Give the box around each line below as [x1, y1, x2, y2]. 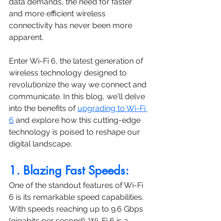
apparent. [9, 33, 45, 42]
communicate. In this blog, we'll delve [9, 92, 147, 102]
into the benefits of [9, 104, 77, 113]
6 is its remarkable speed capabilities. [9, 192, 146, 202]
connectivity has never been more [9, 21, 134, 31]
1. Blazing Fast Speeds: [9, 163, 129, 179]
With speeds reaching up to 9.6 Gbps [9, 204, 145, 214]
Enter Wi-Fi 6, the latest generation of [9, 56, 145, 66]
